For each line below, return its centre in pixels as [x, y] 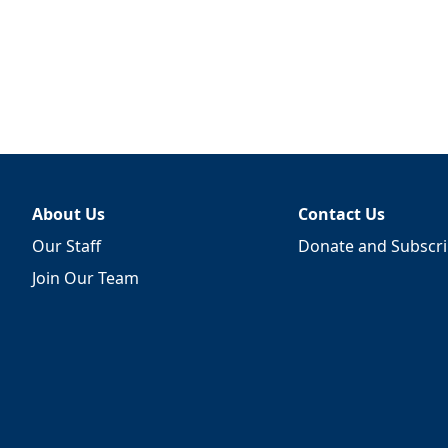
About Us [68, 214]
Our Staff [66, 246]
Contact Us [341, 214]
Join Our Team [85, 278]
